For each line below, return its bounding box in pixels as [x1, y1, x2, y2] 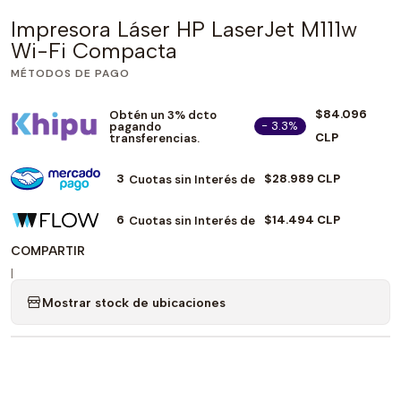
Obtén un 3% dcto [108, 107, 217, 123]
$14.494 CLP [264, 212, 340, 228]
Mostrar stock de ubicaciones [42, 294, 226, 311]
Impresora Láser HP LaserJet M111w [11, 16, 357, 42]
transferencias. [108, 130, 200, 146]
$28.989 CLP [264, 171, 340, 187]
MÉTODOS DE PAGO [11, 66, 130, 81]
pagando [108, 118, 161, 134]
